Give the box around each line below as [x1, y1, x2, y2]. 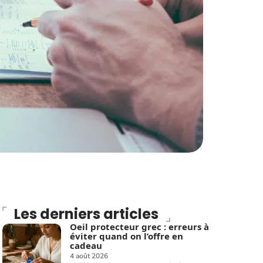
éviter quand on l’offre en [70, 230, 184, 242]
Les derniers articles [14, 204, 159, 224]
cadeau [70, 240, 103, 251]
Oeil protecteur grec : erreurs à [70, 221, 210, 232]
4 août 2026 [70, 251, 109, 261]
